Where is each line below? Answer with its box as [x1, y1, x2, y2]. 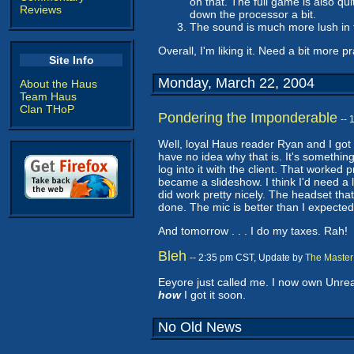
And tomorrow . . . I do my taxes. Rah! [158, 224, 348, 237]
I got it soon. [181, 288, 246, 301]
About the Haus [20, 77, 97, 90]
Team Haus [20, 90, 77, 103]
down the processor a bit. [190, 8, 316, 21]
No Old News [158, 319, 242, 335]
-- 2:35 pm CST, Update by [190, 252, 305, 263]
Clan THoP [20, 103, 74, 115]
